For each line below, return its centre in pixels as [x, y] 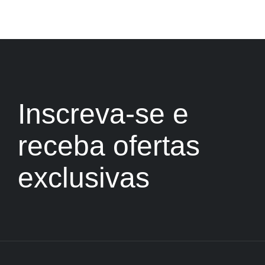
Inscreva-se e [103, 114]
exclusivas [84, 178]
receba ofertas [109, 146]
